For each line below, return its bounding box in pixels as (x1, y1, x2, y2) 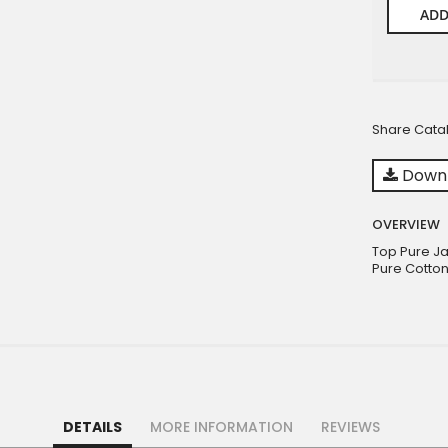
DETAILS (63, 417, 122, 437)
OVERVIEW (372, 215, 441, 234)
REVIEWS (321, 417, 380, 437)
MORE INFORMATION (150, 417, 293, 437)
